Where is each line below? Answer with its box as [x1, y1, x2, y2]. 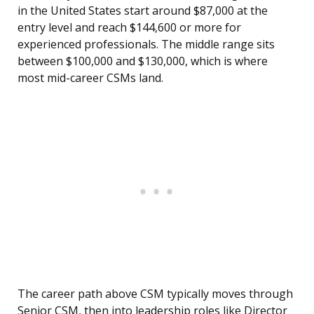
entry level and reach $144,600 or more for [18, 20, 241, 36]
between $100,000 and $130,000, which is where [18, 53, 268, 69]
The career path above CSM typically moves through [18, 286, 293, 302]
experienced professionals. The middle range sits [18, 36, 275, 53]
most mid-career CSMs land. [18, 70, 163, 86]
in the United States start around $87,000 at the [18, 3, 268, 19]
